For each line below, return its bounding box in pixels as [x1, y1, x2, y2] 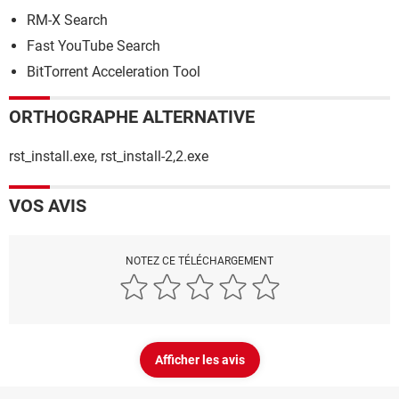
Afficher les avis [154, 353, 245, 368]
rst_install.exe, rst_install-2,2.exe [9, 148, 208, 166]
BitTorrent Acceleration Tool [27, 63, 200, 81]
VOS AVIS [9, 195, 86, 217]
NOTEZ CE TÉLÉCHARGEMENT [126, 255, 273, 268]
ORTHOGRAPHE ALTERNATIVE [9, 106, 255, 128]
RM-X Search [27, 12, 108, 29]
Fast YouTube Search [27, 37, 160, 55]
